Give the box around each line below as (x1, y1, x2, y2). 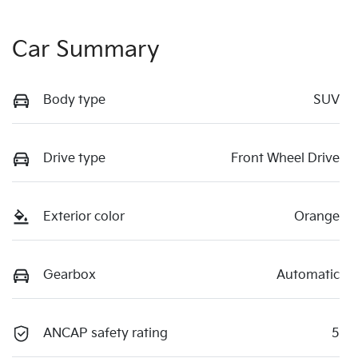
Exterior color (43, 209, 125, 225)
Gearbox (43, 267, 96, 283)
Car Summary (12, 36, 160, 63)
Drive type (43, 150, 105, 166)
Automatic (276, 267, 340, 283)
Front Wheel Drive (231, 150, 340, 166)
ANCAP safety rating (43, 325, 168, 341)
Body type (43, 92, 105, 108)
